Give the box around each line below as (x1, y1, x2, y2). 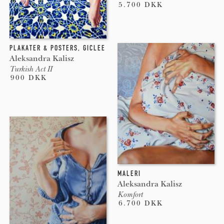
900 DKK (10, 73, 47, 82)
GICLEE (82, 43, 105, 53)
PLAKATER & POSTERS (9, 43, 78, 53)
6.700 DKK (118, 198, 163, 207)
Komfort (117, 189, 142, 199)
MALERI (117, 168, 141, 178)
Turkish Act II (9, 64, 52, 74)
